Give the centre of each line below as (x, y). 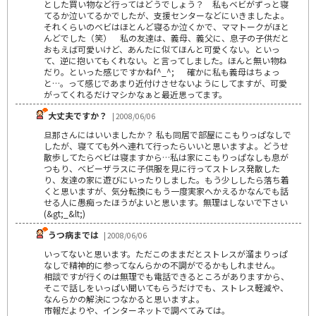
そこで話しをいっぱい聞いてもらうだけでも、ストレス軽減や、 (166, 287)
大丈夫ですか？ (78, 115)
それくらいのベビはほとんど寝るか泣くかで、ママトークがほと (166, 26)
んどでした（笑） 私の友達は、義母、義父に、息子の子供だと (166, 37)
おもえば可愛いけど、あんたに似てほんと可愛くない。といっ (162, 49)
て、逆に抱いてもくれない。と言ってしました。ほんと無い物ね (165, 60)
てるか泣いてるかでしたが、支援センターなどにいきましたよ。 (166, 15)
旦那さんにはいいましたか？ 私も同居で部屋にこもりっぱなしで (168, 134)
